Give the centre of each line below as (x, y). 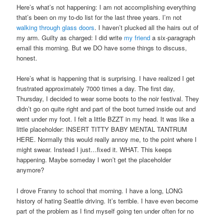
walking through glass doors (56, 28)
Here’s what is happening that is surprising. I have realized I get (106, 78)
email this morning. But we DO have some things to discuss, (102, 48)
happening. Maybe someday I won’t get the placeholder (94, 160)
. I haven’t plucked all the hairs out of (147, 28)
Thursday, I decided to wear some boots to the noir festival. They (108, 99)
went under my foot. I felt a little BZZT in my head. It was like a (106, 119)
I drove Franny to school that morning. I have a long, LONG (100, 190)
